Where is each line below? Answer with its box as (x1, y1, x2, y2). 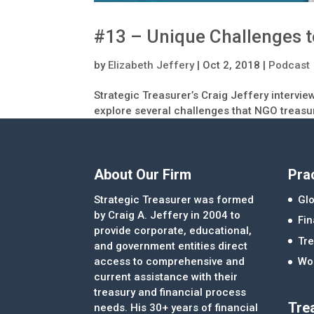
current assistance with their (94, 270, 238, 283)
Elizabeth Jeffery (108, 59, 195, 72)
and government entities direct (94, 239, 248, 252)
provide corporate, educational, (94, 224, 252, 237)
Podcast (268, 59, 310, 72)
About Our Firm (94, 165, 192, 183)
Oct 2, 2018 (203, 59, 261, 72)
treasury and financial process (94, 285, 247, 299)
